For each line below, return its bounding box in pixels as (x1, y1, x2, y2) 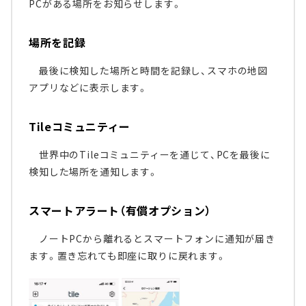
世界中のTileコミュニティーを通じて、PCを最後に (29, 148, 270, 162)
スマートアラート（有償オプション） (29, 202, 211, 219)
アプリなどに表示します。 (29, 81, 149, 95)
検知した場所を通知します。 (29, 165, 158, 179)
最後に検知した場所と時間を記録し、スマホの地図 (29, 64, 268, 78)
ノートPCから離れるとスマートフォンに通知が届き (29, 232, 275, 246)
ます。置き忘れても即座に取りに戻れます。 (29, 249, 227, 263)
